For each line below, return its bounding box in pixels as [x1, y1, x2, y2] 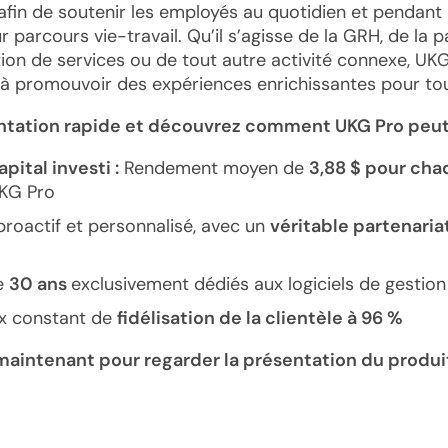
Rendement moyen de [119, 156, 309, 180]
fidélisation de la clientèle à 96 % [117, 306, 403, 330]
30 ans [9, 272, 71, 296]
